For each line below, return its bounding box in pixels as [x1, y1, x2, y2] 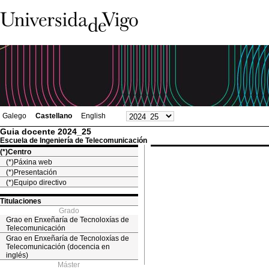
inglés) [6, 251, 28, 259]
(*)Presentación [6, 168, 57, 177]
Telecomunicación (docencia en [6, 243, 110, 251]
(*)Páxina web [6, 158, 52, 166]
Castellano [35, 112, 72, 120]
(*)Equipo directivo [6, 178, 67, 187]
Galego [2, 112, 26, 120]
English [81, 112, 106, 120]
